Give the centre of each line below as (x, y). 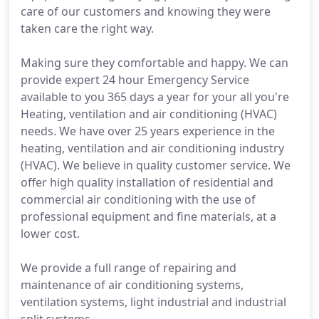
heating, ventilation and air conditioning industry (152, 148)
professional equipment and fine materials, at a (148, 216)
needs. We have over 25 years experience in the (148, 131)
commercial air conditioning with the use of (138, 199)
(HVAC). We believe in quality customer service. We (156, 165)
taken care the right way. (87, 28)
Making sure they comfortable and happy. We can (155, 63)
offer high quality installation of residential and (147, 182)
